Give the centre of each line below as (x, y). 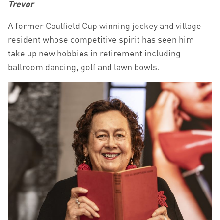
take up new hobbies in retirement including (94, 53)
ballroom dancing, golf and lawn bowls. (84, 67)
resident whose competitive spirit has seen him (101, 39)
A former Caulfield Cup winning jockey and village (105, 26)
